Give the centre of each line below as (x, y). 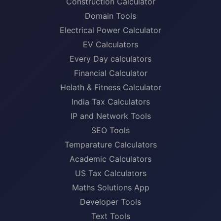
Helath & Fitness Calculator (110, 87)
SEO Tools (110, 130)
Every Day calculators (110, 59)
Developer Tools (110, 202)
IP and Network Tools (110, 116)
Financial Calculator (110, 73)
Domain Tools (110, 16)
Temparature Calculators (110, 145)
